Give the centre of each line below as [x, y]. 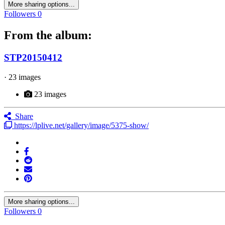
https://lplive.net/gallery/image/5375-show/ [80, 125]
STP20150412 [33, 58]
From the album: [48, 35]
